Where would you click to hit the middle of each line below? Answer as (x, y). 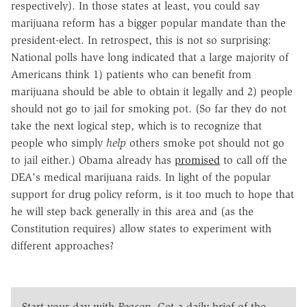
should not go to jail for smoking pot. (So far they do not (149, 108)
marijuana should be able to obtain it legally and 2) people (152, 91)
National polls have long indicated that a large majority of (150, 57)
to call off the (254, 160)
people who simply (59, 143)
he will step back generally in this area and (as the (132, 211)
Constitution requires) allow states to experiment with (141, 228)
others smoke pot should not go (205, 143)
